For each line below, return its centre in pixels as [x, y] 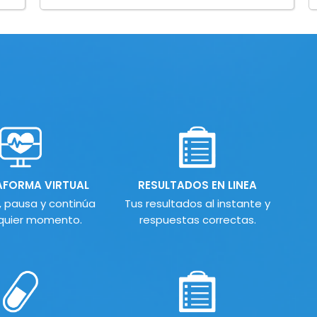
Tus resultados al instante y [197, 204]
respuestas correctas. [197, 220]
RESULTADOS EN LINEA [197, 185]
